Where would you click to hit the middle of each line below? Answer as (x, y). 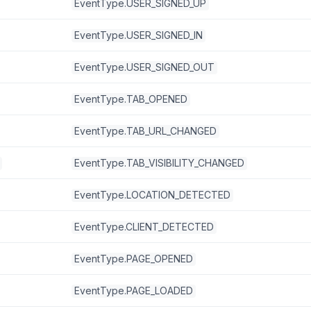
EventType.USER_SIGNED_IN (138, 35)
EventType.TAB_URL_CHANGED (145, 131)
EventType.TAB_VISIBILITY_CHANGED (159, 163)
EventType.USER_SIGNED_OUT (144, 67)
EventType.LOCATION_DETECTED (152, 195)
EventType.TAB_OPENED (131, 99)
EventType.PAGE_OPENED (134, 259)
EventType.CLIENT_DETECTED (144, 227)
